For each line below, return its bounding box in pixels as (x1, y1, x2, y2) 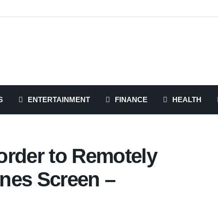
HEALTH (172, 95, 201, 104)
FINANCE (115, 95, 147, 104)
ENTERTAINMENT (28, 95, 90, 104)
